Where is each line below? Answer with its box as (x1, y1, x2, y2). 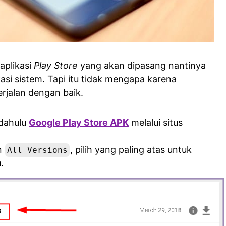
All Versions (7, 145, 68, 155)
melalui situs (129, 117, 183, 128)
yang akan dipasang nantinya (78, 60, 206, 71)
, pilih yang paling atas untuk (70, 144, 192, 155)
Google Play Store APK (29, 117, 129, 128)
